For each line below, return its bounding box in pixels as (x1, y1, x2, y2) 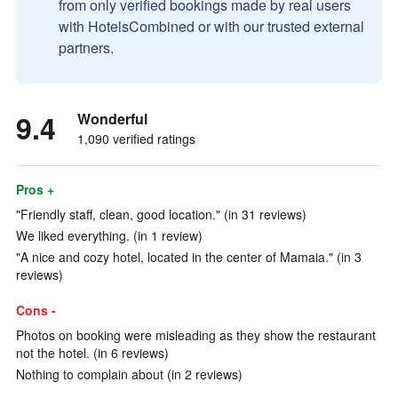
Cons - (16, 301, 56, 319)
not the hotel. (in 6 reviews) (16, 344, 169, 362)
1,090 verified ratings (77, 130, 195, 147)
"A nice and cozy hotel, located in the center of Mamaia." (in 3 (16, 248, 362, 266)
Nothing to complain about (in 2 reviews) (16, 365, 243, 383)
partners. (59, 37, 114, 58)
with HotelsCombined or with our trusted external (59, 16, 364, 36)
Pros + (16, 180, 54, 198)
